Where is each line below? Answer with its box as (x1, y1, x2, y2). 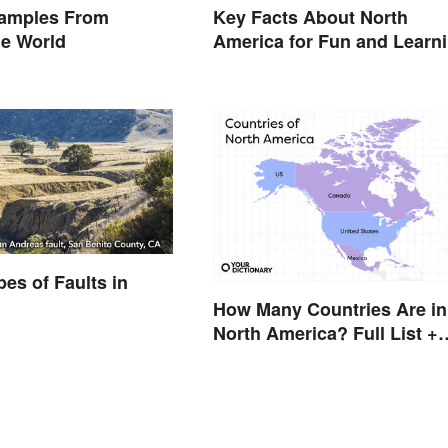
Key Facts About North (212, 4, 408, 31)
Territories (212, 343, 301, 370)
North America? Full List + (212, 319, 438, 346)
